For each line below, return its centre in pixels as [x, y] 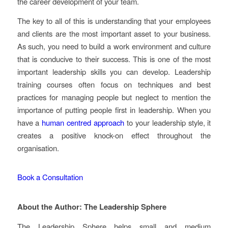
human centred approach [83, 122]
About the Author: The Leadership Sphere [92, 207]
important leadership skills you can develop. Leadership [114, 71]
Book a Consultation [50, 177]
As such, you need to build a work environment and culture [114, 46]
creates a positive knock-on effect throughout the [114, 135]
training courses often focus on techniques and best [114, 84]
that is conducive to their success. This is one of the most [114, 59]
